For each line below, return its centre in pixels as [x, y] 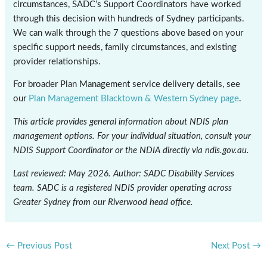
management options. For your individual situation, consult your [132, 136]
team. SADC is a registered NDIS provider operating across [123, 188]
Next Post [232, 246]
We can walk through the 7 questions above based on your [128, 33]
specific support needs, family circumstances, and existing [125, 47]
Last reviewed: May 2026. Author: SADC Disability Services [124, 173]
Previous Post [43, 246]
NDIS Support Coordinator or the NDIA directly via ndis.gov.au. [131, 150]
